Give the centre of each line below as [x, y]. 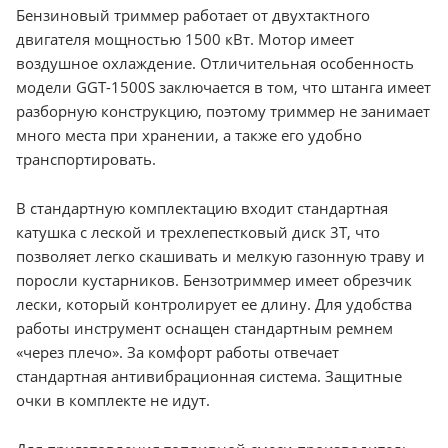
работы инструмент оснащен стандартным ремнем [204, 327]
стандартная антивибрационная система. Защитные [209, 375]
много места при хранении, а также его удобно [189, 134]
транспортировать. [86, 158]
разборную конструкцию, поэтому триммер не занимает [223, 110]
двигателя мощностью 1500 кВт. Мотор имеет [185, 38]
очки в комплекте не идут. [113, 399]
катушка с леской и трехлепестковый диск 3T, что [198, 231]
